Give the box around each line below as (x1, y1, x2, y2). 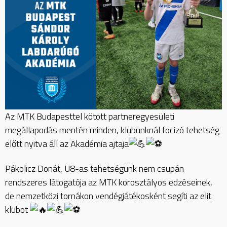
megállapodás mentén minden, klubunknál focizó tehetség (5, 123, 219, 137)
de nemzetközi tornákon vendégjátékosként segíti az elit (5, 189, 211, 203)
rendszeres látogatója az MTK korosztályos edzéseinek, (5, 175, 212, 190)
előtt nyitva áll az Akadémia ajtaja (5, 136, 129, 150)
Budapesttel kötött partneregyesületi (36, 109, 174, 123)
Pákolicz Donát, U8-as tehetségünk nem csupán (5, 162, 184, 176)
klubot (5, 203, 30, 217)
